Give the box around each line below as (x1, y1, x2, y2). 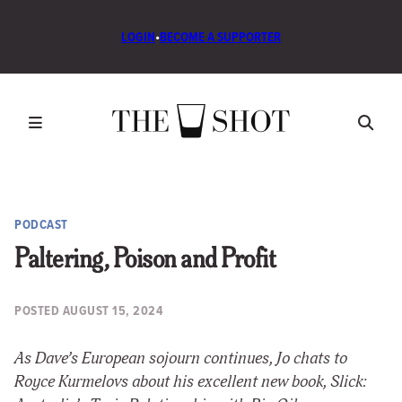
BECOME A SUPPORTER (160, 26, 281, 47)
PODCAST (14, 214, 68, 234)
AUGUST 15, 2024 (62, 300, 163, 320)
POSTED (14, 300, 63, 320)
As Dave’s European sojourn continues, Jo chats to (14, 348, 347, 370)
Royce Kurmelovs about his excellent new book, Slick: (14, 371, 367, 393)
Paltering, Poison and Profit (14, 248, 275, 274)
